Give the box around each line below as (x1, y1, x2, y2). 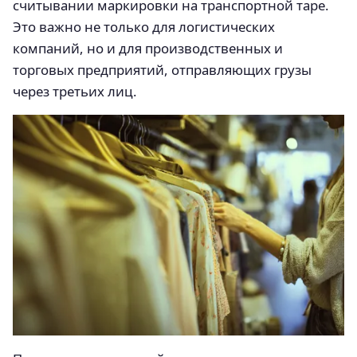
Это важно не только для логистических (13, 18, 275, 36)
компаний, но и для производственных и (13, 39, 283, 57)
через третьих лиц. (13, 82, 137, 100)
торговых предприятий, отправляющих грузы (13, 61, 312, 79)
